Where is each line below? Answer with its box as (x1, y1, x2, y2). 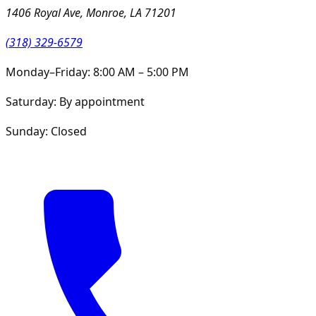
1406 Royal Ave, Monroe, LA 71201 (6, 5, 176, 21)
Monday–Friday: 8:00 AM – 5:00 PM (6, 64, 189, 80)
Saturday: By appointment (6, 94, 145, 110)
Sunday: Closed (6, 123, 87, 140)
